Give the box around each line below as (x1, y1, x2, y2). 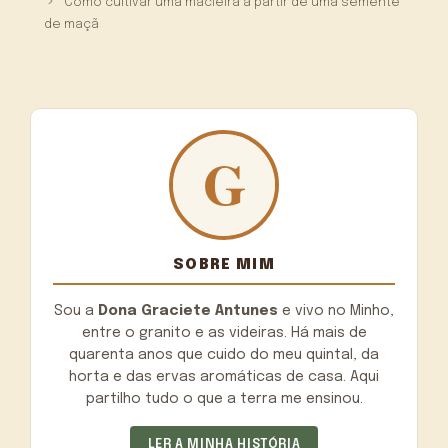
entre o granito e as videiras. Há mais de (81, 325, 367, 340)
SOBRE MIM (173, 256, 275, 272)
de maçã (44, 17, 100, 31)
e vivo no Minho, (278, 303, 394, 318)
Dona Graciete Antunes (98, 303, 278, 318)
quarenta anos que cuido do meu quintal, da (69, 347, 379, 362)
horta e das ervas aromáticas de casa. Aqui (69, 369, 379, 384)
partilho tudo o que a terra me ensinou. (85, 391, 363, 406)
